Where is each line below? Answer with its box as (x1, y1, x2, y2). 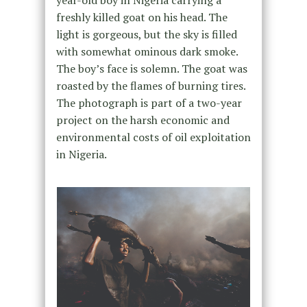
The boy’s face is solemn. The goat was (56, 61, 247, 77)
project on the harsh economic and (56, 112, 230, 128)
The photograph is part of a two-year (56, 95, 242, 111)
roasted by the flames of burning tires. (56, 78, 245, 94)
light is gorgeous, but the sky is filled (56, 27, 237, 42)
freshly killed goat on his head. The (56, 10, 228, 25)
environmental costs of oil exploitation (56, 130, 251, 145)
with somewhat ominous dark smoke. (56, 44, 238, 60)
